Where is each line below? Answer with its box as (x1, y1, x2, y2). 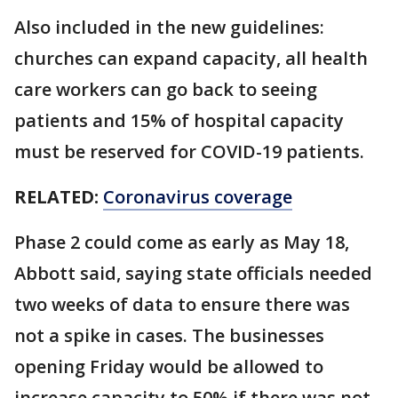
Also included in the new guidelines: (14, 15, 324, 39)
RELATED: (14, 185, 103, 209)
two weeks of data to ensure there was (14, 292, 350, 316)
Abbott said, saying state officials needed (14, 261, 372, 285)
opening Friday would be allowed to (14, 354, 323, 378)
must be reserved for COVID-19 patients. (14, 139, 364, 163)
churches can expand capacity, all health (14, 46, 368, 70)
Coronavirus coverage (103, 185, 292, 209)
